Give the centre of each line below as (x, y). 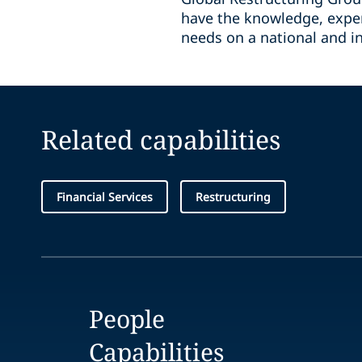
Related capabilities (161, 139)
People (127, 319)
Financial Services (105, 197)
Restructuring (233, 197)
